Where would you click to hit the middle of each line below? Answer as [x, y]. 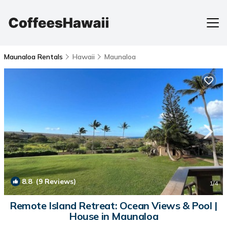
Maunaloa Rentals [34, 57]
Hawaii [84, 57]
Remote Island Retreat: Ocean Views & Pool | [113, 205]
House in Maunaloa [113, 216]
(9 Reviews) [54, 181]
